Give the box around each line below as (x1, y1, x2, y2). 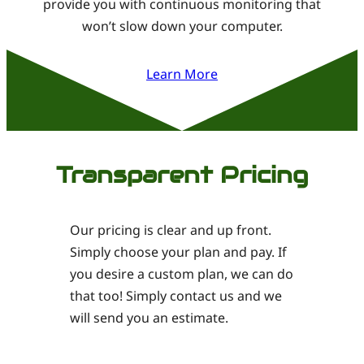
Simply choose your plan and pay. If (70, 242, 288, 261)
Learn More (146, 64, 218, 83)
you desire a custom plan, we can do (70, 264, 294, 283)
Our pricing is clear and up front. (70, 220, 272, 239)
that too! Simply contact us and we (70, 286, 283, 305)
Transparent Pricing (56, 159, 308, 189)
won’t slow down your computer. (81, 16, 283, 35)
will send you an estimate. (70, 308, 229, 327)
